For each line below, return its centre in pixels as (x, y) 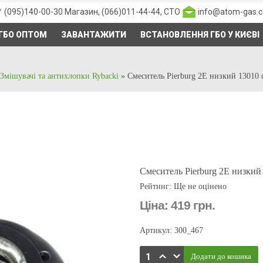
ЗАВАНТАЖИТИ (94, 35)
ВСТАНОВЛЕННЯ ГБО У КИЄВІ (200, 35)
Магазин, (82, 12)
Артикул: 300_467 (172, 230)
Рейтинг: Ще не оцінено (183, 186)
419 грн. (193, 205)
